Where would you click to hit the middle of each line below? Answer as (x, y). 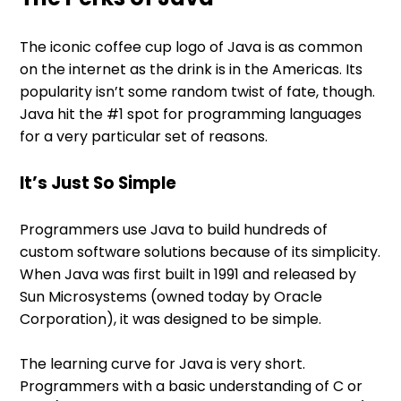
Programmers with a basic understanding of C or (192, 386)
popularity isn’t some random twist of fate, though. (198, 91)
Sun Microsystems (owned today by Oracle (171, 296)
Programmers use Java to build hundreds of (174, 229)
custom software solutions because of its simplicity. (200, 252)
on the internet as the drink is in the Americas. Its (192, 69)
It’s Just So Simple (98, 183)
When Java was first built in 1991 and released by (188, 274)
